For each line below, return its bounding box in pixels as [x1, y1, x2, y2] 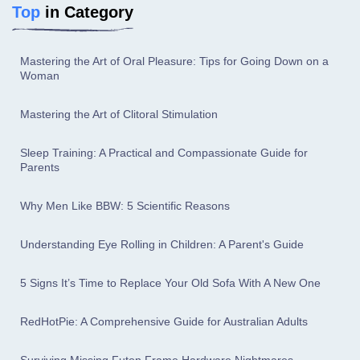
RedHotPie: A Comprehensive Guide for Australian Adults [20, 315, 308, 329]
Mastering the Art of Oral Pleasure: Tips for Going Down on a [20, 55, 329, 68]
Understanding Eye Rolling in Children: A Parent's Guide [20, 238, 304, 252]
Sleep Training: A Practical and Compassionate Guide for [20, 146, 308, 160]
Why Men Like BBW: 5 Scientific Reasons [20, 199, 230, 213]
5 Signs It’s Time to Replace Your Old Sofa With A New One [20, 276, 321, 290]
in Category [40, 3, 133, 22]
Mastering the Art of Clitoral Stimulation [20, 108, 218, 121]
